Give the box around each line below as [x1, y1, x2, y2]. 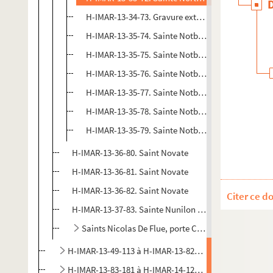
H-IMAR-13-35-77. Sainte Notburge [86, 87, 215, 98]
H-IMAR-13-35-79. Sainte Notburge [86, 124, 215, 136]
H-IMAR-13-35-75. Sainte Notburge [86, 49, 215, 60]
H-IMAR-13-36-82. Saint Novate [72, 185, 188, 196]
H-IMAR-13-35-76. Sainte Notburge [86, 68, 215, 79]
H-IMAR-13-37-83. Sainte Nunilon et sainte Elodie [72, 204, 255, 215]
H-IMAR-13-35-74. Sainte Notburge [86, 30, 215, 41]
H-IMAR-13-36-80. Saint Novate [72, 147, 188, 158]
